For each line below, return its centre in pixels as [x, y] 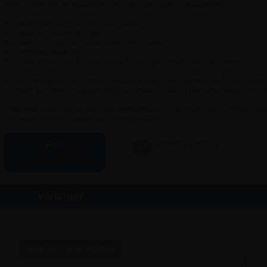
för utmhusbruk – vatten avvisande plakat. [83, 118]
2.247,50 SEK [56, 156]
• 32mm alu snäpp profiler [52, 32]
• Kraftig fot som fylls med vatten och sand [83, 42]
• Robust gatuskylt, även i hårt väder [72, 23]
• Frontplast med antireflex [54, 52]
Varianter [60, 196]
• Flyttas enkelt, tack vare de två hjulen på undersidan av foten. [122, 61]
